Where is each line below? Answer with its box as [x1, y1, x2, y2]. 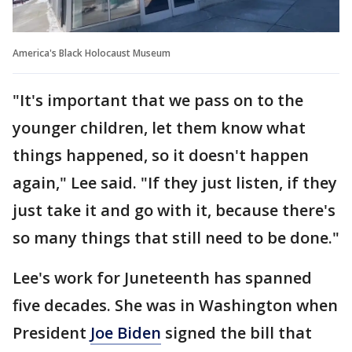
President [13, 321, 90, 343]
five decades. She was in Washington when [13, 294, 338, 316]
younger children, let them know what [13, 116, 306, 138]
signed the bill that [161, 321, 312, 343]
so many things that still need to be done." [13, 226, 339, 248]
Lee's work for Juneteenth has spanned [13, 266, 312, 288]
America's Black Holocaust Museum [13, 46, 170, 60]
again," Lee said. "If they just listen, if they [13, 171, 337, 193]
